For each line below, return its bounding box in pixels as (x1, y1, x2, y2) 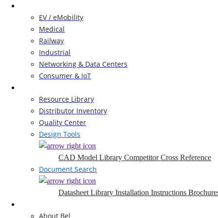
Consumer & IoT (39, 71, 91, 80)
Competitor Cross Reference (124, 153, 211, 162)
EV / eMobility (39, 13, 83, 22)
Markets (19, 1, 44, 10)
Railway (39, 36, 64, 45)
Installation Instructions (115, 188, 188, 197)
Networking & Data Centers (39, 59, 127, 69)
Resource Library (39, 94, 94, 104)
